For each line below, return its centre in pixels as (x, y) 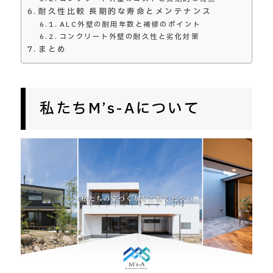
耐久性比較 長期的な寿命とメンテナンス (125, 12)
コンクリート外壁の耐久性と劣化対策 (129, 37)
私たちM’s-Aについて (120, 108)
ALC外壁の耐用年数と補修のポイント (130, 24)
